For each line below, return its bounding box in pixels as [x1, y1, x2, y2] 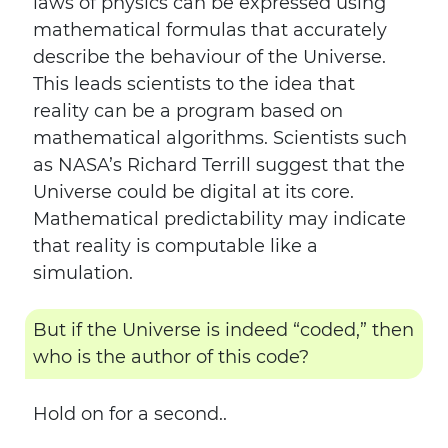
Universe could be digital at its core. [33, 181, 354, 203]
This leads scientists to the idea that [33, 73, 355, 95]
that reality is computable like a [33, 235, 318, 257]
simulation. [33, 262, 133, 284]
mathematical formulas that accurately [33, 19, 387, 41]
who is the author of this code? [33, 346, 309, 368]
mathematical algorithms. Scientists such [33, 127, 407, 149]
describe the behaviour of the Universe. [33, 46, 386, 68]
